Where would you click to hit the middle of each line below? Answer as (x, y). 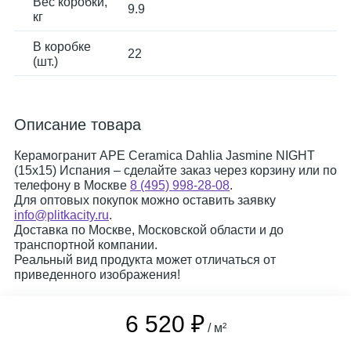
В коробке (62, 47)
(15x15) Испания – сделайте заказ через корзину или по (175, 170)
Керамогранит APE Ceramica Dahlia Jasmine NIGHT (165, 156)
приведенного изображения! (97, 275)
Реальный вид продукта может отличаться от (145, 260)
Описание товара (78, 125)
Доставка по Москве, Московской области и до (149, 230)
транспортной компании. (86, 245)
